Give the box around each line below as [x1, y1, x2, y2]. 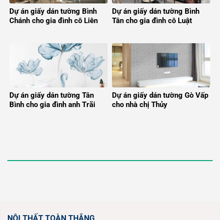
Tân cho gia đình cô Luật [112, 16, 192, 25]
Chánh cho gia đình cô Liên [9, 16, 98, 25]
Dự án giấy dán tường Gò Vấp [112, 90, 208, 100]
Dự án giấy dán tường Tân [9, 90, 94, 100]
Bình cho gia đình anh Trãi [9, 100, 95, 109]
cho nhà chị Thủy [112, 100, 167, 109]
